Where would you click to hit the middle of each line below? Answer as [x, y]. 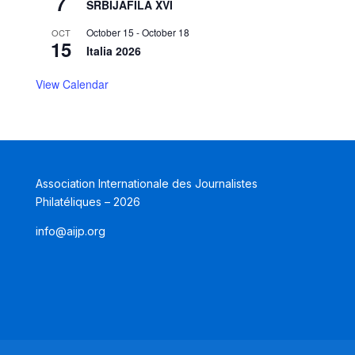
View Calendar [72, 84]
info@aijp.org [70, 231]
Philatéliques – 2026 [88, 202]
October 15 [110, 32]
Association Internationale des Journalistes [146, 184]
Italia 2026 [113, 51]
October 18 [165, 32]
